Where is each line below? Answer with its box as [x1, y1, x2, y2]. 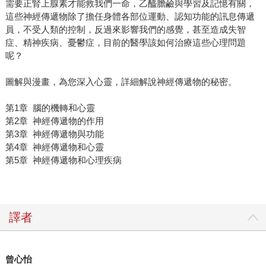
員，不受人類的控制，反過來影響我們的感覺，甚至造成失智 [5, 24, 246, 35]
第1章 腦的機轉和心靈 [5, 103, 95, 113]
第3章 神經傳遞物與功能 [5, 129, 104, 140]
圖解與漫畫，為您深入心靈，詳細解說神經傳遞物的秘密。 [5, 77, 237, 87]
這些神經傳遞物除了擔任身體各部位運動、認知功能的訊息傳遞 [5, 11, 255, 22]
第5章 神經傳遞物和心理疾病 [5, 155, 122, 166]
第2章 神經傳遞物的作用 [5, 116, 104, 126]
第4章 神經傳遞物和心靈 [5, 142, 104, 153]
